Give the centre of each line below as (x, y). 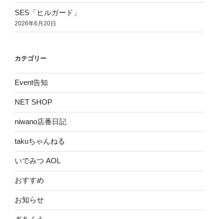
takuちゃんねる (40, 141)
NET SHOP (33, 102)
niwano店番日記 (41, 122)
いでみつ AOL (38, 161)
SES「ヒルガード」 (48, 12)
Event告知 (31, 83)
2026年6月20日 (35, 23)
